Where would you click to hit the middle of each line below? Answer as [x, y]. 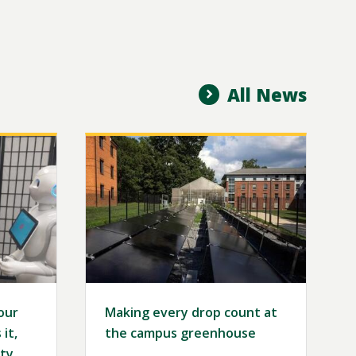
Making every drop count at [192, 313]
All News [267, 95]
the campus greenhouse [181, 333]
